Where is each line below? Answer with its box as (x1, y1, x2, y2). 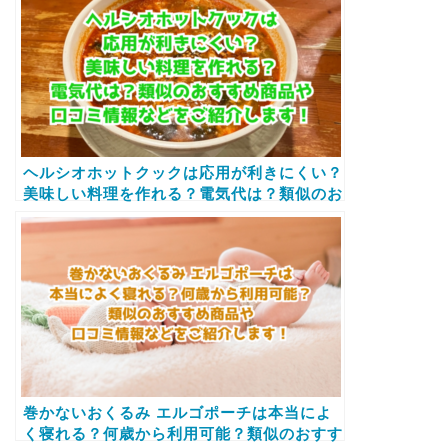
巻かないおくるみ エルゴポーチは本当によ (23, 403, 332, 421)
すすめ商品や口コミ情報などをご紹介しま (23, 205, 327, 223)
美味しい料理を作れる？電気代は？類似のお (23, 184, 343, 202)
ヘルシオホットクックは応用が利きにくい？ (23, 163, 343, 181)
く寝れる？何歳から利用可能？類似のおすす (23, 424, 343, 442)
